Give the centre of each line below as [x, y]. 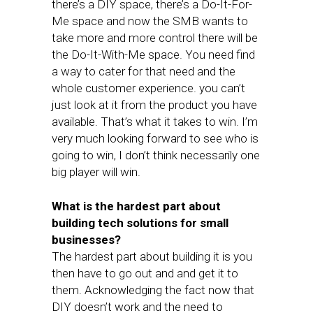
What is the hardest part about [136, 206]
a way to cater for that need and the [144, 71]
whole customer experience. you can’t [148, 88]
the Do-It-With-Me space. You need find [153, 54]
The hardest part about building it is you [152, 256]
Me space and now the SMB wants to [150, 21]
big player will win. [96, 172]
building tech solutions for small [140, 223]
